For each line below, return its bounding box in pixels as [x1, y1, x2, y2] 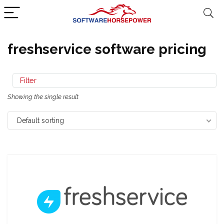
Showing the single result [7, 93, 78, 100]
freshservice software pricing [7, 41, 206, 57]
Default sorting [17, 116, 64, 124]
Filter [18, 76, 36, 84]
